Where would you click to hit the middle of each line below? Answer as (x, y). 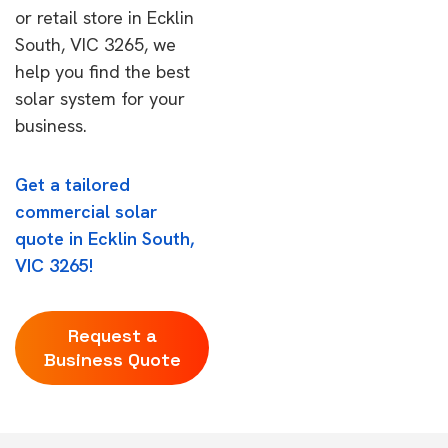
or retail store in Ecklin (104, 17)
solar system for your (100, 98)
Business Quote (112, 359)
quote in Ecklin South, (104, 238)
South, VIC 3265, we (95, 44)
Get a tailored (72, 184)
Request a (112, 335)
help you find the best (102, 71)
